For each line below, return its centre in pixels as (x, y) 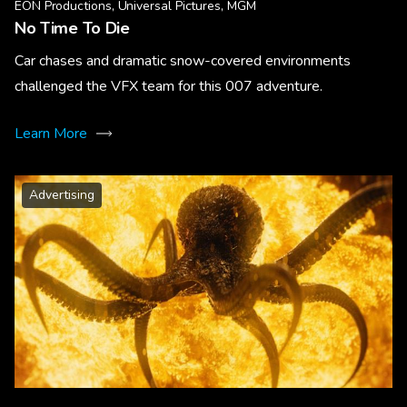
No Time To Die (72, 29)
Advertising (62, 195)
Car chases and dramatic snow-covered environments (183, 61)
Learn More (51, 134)
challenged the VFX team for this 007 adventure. (169, 87)
